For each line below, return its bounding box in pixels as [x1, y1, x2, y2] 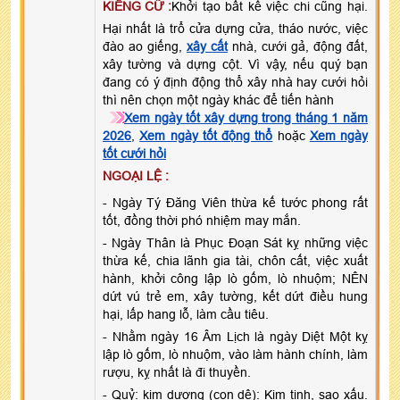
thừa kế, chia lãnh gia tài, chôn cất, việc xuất [103, 253, 368, 268]
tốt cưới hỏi [103, 146, 166, 161]
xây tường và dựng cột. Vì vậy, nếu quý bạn [103, 56, 368, 71]
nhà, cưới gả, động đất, [228, 38, 368, 54]
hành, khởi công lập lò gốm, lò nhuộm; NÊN [103, 271, 368, 286]
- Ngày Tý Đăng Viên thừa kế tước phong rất [103, 195, 368, 210]
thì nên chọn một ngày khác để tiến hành [103, 92, 334, 107]
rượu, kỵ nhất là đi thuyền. [103, 364, 251, 379]
